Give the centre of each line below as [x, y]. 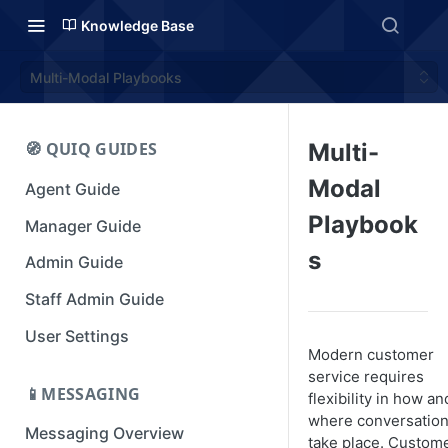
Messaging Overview [104, 433]
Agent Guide [72, 188]
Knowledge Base [137, 25]
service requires [366, 376]
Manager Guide [83, 225]
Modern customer [371, 354]
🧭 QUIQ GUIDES [91, 149]
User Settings [77, 335]
